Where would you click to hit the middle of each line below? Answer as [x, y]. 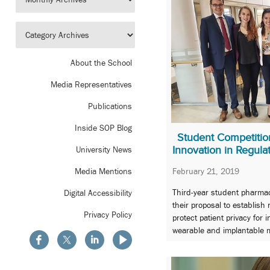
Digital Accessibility [98, 193]
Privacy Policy [108, 215]
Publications [110, 106]
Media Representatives [91, 85]
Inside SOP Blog [103, 128]
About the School [101, 63]
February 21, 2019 [206, 171]
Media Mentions [103, 171]
